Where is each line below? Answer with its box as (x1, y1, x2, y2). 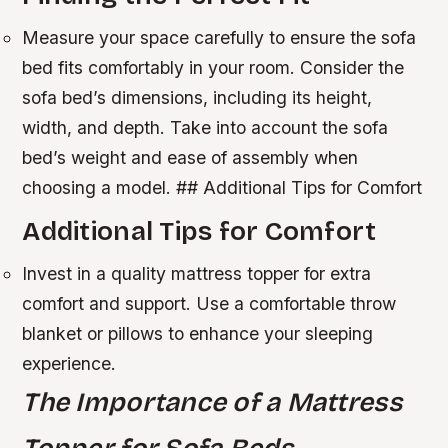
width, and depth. (22, 116, 171, 138)
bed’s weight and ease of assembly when (22, 146, 359, 168)
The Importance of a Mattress (22, 386, 402, 419)
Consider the (300, 56, 405, 78)
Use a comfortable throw (196, 293, 397, 315)
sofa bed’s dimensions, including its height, (22, 86, 373, 108)
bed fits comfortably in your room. (22, 56, 301, 78)
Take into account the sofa (170, 116, 389, 138)
